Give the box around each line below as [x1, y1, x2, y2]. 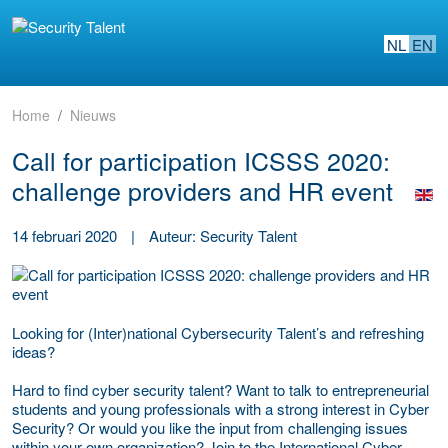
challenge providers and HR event [12, 171, 400, 208]
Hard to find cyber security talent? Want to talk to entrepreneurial [12, 378, 429, 400]
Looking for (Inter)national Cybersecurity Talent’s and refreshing [12, 321, 424, 343]
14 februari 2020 [12, 224, 117, 246]
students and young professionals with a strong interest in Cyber [12, 397, 429, 419]
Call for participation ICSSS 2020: [12, 141, 390, 178]
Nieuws [70, 105, 116, 125]
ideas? [12, 340, 55, 362]
